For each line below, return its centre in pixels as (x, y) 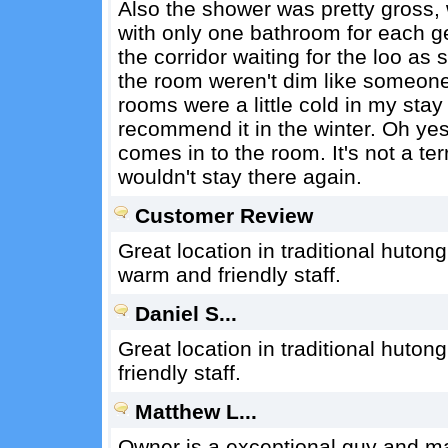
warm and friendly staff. (229, 274)
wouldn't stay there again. (239, 176)
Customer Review (223, 215)
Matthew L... (195, 411)
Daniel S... (185, 313)
